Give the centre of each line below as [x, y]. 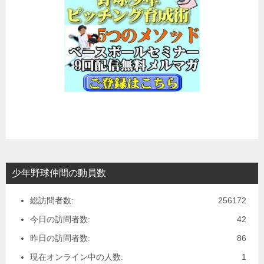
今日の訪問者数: [60, 219]
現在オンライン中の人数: [77, 257]
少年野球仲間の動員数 [59, 173]
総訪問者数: [52, 200]
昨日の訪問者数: [60, 238]
